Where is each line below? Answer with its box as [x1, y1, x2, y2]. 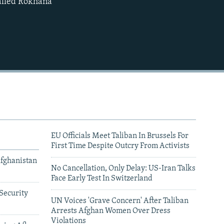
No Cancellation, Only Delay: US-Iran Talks [51, 164, 195, 173]
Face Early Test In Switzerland [51, 174, 152, 183]
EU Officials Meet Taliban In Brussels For [51, 132, 188, 140]
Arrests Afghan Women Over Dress [51, 207, 170, 215]
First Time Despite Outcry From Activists [51, 142, 189, 150]
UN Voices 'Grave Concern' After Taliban [51, 197, 188, 205]
